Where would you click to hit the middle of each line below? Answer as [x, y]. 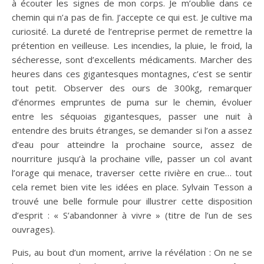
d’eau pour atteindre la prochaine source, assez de [132, 144]
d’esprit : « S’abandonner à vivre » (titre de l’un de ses [132, 215]
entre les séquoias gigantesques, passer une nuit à [132, 116]
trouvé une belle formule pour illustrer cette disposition [132, 201]
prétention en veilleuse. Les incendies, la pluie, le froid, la [132, 45]
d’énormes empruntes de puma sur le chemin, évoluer [132, 102]
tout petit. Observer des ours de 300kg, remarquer [132, 88]
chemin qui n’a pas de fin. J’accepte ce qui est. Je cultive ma [132, 17]
